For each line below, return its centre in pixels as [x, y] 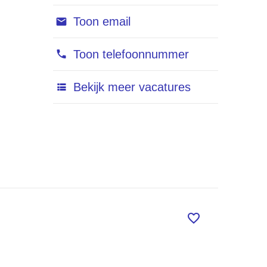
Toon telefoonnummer [129, 54]
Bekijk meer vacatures [130, 87]
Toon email [100, 21]
